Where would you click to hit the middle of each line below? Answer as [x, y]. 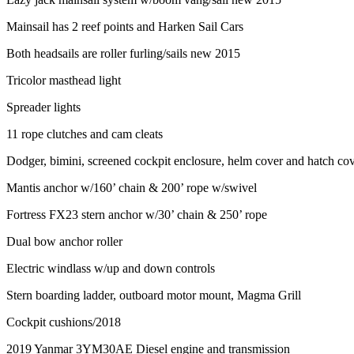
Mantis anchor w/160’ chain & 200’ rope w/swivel [132, 187]
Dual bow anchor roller [64, 241]
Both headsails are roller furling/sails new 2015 [123, 53]
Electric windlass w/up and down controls [111, 268]
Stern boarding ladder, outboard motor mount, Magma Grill [154, 295]
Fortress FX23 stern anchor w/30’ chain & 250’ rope [137, 214]
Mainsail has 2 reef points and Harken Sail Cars [125, 26]
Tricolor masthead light [64, 80]
